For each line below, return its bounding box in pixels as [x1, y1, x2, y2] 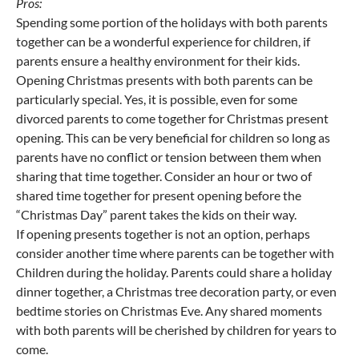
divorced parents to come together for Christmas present [16, 111, 329, 127]
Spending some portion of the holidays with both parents [16, 14, 328, 30]
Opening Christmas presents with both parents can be [16, 72, 313, 88]
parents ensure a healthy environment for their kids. [16, 53, 300, 69]
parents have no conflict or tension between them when [16, 149, 321, 165]
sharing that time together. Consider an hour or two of [16, 168, 312, 184]
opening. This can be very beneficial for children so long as [16, 130, 330, 146]
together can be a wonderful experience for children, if [16, 34, 310, 50]
